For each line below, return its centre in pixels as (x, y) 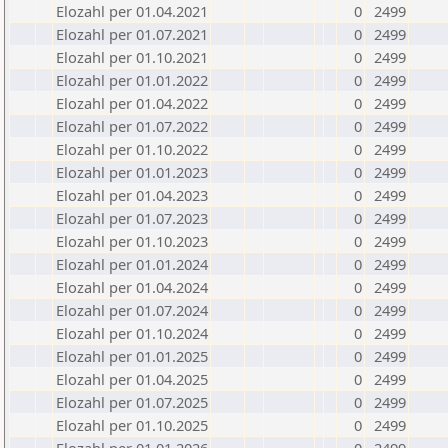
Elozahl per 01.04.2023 (132, 195)
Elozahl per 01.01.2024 (132, 264)
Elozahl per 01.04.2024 (132, 287)
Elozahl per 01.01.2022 (132, 80)
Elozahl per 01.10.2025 (132, 425)
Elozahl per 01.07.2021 (132, 34)
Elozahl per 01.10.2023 (132, 241)
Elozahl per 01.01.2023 (132, 172)
